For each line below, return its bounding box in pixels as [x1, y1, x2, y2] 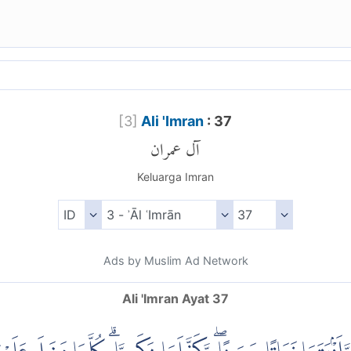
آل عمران [150, 125, 201, 166]
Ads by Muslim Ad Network [103, 254, 248, 268]
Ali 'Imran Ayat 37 [122, 291, 229, 307]
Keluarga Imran [136, 170, 214, 184]
